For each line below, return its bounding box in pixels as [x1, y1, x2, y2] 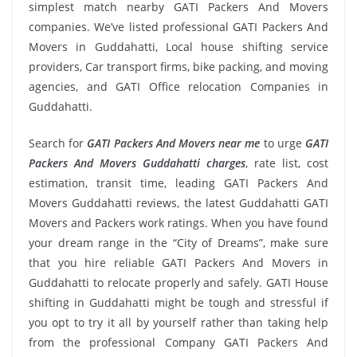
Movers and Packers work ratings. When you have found [29, 215, 328, 230]
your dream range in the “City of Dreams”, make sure [29, 235, 328, 250]
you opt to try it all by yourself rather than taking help [29, 315, 328, 330]
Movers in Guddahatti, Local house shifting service [29, 39, 328, 54]
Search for [29, 135, 88, 151]
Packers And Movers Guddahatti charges [29, 155, 245, 171]
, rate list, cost [245, 155, 328, 171]
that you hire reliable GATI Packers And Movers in [29, 255, 328, 270]
